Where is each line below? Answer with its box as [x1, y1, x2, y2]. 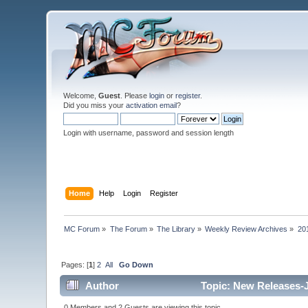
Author [85, 280, 119, 292]
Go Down [119, 260, 154, 269]
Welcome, [63, 91, 99, 100]
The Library [157, 224, 196, 233]
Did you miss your [63, 101, 126, 109]
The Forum [109, 224, 147, 233]
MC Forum [64, 224, 100, 233]
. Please [120, 91, 150, 100]
